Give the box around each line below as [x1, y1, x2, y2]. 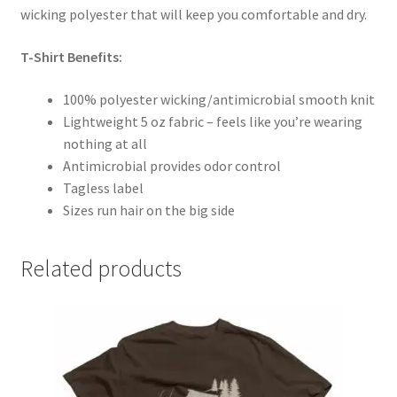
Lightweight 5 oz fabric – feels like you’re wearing [62, 112, 362, 130]
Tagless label [62, 178, 144, 197]
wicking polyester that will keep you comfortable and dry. [19, 5, 367, 24]
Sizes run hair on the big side [62, 200, 235, 219]
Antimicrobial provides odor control [62, 156, 281, 175]
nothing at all [62, 134, 147, 152]
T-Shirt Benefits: [19, 47, 122, 66]
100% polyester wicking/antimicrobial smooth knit [62, 90, 375, 108]
